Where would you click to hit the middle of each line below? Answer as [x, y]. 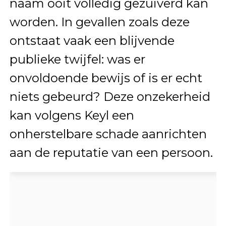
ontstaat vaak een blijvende [92, 41]
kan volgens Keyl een [72, 116]
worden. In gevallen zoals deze [99, 22]
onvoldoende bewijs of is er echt [106, 78]
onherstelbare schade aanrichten [108, 134]
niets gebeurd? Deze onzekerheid [110, 97]
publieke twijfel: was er [77, 60]
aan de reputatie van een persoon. [111, 153]
